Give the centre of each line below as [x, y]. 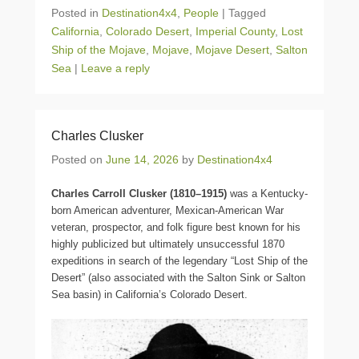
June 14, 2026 [142, 159]
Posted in [77, 12]
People [201, 12]
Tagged [247, 12]
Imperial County [235, 31]
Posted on [79, 159]
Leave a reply [115, 68]
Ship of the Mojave [99, 49]
